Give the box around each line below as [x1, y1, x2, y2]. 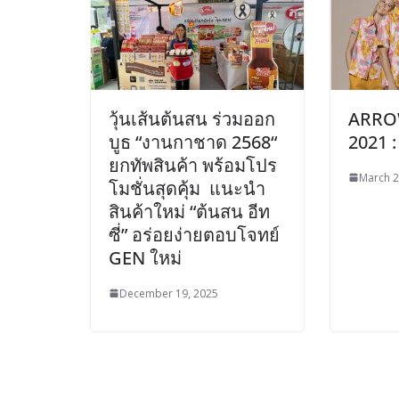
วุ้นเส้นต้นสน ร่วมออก [109, 106, 275, 131]
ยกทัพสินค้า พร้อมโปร [109, 152, 277, 177]
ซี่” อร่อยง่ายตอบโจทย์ [109, 222, 280, 247]
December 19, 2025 [119, 285, 218, 301]
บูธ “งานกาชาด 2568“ [109, 129, 277, 154]
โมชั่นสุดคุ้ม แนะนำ [109, 175, 265, 200]
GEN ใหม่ [109, 245, 182, 270]
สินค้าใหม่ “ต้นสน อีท [109, 199, 270, 224]
